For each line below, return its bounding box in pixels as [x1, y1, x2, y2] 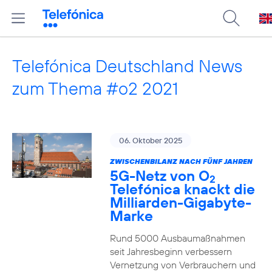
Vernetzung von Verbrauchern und [109, 259, 256, 271]
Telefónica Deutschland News [12, 55, 242, 77]
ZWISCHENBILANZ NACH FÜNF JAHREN [109, 157, 253, 166]
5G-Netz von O [109, 166, 209, 185]
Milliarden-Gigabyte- [109, 193, 251, 211]
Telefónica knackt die [109, 180, 255, 198]
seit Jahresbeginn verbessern [109, 245, 232, 257]
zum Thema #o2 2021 [12, 77, 178, 100]
